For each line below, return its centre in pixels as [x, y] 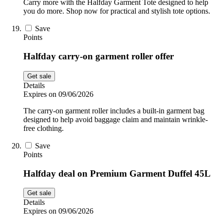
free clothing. [44, 128]
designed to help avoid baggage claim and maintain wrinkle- [116, 119]
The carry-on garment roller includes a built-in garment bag [114, 110]
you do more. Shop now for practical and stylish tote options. [117, 11]
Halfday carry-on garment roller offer [99, 56]
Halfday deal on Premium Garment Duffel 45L [117, 173]
